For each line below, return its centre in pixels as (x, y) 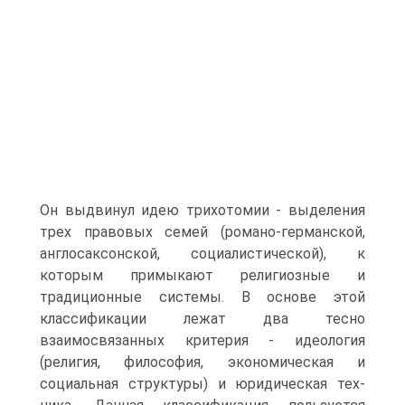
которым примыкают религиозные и (202, 275)
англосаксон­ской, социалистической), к (202, 254)
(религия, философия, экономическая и (202, 362)
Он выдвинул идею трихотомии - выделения (202, 210)
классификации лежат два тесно (202, 319)
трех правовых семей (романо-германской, (202, 232)
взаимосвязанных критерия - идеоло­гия (202, 340)
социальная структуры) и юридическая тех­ (202, 384)
